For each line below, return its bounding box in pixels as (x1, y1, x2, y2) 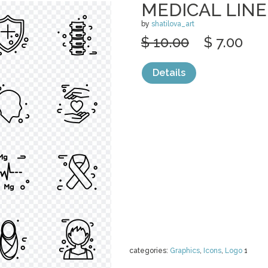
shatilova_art (151, 20, 194, 28)
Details (153, 67, 185, 78)
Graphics (170, 246, 200, 255)
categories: (129, 246, 170, 255)
